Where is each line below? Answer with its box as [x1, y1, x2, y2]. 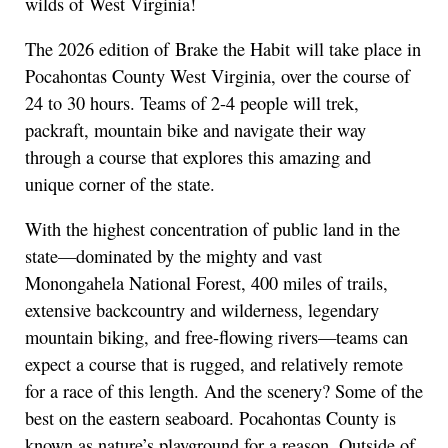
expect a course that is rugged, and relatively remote [25, 352, 403, 377]
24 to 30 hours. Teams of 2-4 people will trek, [25, 91, 359, 116]
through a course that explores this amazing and [25, 145, 371, 170]
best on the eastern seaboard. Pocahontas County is [25, 406, 396, 431]
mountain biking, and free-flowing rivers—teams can [25, 325, 408, 350]
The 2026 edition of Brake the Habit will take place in [25, 37, 421, 62]
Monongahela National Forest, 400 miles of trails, [25, 271, 388, 296]
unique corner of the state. [25, 172, 221, 197]
